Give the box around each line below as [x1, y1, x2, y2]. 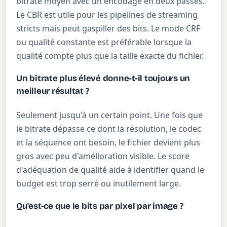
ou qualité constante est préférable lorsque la [16, 36, 192, 48]
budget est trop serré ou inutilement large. [16, 178, 181, 190]
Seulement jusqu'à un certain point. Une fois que [16, 109, 203, 121]
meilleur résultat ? [16, 85, 89, 96]
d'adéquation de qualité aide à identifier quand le [16, 164, 205, 176]
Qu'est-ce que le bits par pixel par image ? [16, 200, 183, 211]
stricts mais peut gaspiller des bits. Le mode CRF [16, 23, 201, 34]
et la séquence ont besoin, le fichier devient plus [16, 137, 201, 148]
